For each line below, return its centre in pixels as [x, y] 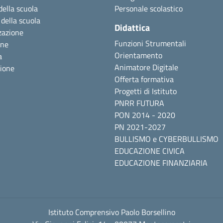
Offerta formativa [144, 79]
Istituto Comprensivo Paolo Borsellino [111, 212]
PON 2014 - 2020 [145, 115]
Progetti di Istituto [146, 91]
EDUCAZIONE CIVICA [150, 151]
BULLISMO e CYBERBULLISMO [167, 139]
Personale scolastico [149, 8]
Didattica [132, 28]
